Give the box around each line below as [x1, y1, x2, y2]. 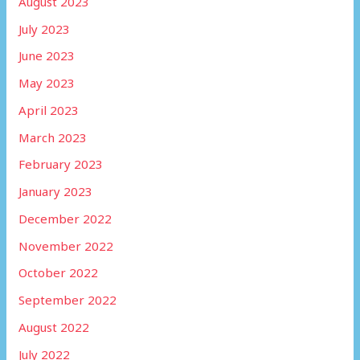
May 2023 [18, 75, 76, 92]
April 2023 [18, 101, 80, 118]
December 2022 [18, 210, 112, 227]
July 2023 [18, 20, 71, 37]
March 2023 [18, 129, 88, 145]
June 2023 [18, 47, 76, 64]
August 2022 [18, 318, 90, 335]
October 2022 [18, 264, 99, 281]
